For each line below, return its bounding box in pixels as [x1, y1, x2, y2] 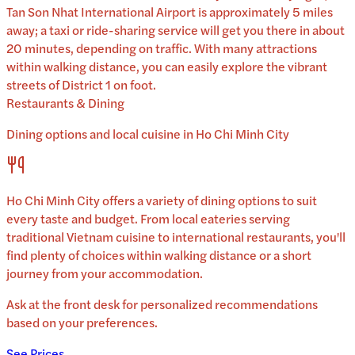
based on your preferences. [6, 312, 158, 331]
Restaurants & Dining [6, 93, 124, 112]
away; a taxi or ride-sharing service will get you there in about [6, 20, 345, 39]
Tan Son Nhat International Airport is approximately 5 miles [6, 2, 333, 21]
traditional [6, 227, 67, 246]
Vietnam [67, 227, 113, 246]
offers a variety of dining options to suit [100, 190, 317, 209]
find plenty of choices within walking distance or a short [6, 245, 311, 264]
